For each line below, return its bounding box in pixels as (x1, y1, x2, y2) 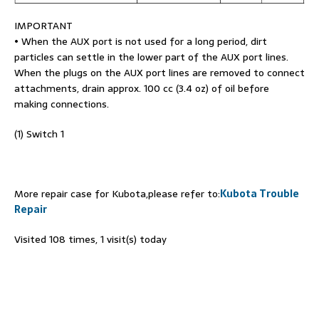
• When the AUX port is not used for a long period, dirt (14, 33, 267, 49)
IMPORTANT (14, 17, 73, 33)
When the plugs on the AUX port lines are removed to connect (14, 64, 305, 80)
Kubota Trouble (220, 185, 299, 202)
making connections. (14, 95, 109, 112)
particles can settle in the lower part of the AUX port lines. (14, 48, 288, 65)
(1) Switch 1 (14, 125, 64, 142)
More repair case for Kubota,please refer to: (14, 185, 220, 202)
